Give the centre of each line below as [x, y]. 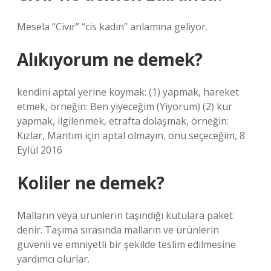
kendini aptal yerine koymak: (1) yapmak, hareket [128, 92]
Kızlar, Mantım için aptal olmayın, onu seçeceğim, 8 [131, 135]
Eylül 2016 [40, 150]
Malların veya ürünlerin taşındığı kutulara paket [125, 215]
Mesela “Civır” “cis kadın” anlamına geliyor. [112, 27]
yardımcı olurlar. [53, 259]
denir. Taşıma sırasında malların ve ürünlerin [118, 230]
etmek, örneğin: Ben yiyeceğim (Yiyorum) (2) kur [125, 106]
